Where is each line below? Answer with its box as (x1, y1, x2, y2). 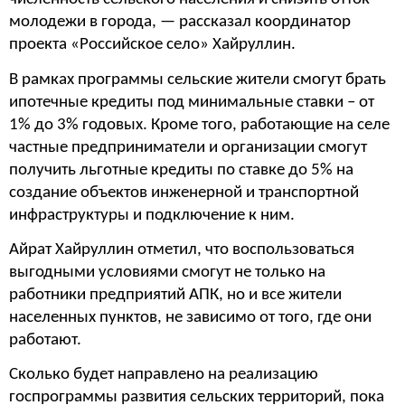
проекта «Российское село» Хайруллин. (9, 36, 303, 54)
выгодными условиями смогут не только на (9, 263, 325, 281)
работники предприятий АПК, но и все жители (9, 286, 342, 304)
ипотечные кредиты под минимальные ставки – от (9, 93, 374, 111)
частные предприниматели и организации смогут (9, 138, 367, 156)
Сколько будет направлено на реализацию (9, 366, 318, 384)
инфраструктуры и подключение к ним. (9, 206, 295, 224)
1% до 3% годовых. (9, 116, 147, 134)
